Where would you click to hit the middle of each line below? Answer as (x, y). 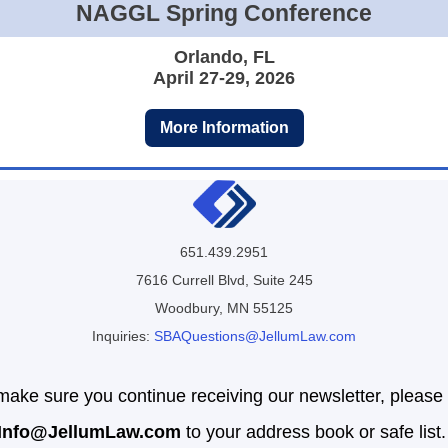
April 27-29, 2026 (224, 78)
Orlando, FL (224, 57)
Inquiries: (123, 336)
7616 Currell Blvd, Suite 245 (224, 280)
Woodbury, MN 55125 (224, 308)
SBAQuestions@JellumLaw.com (255, 336)
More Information (224, 127)
